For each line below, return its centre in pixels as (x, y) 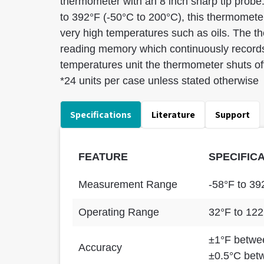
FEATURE (103, 157)
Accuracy (100, 247)
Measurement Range (128, 184)
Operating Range (119, 212)
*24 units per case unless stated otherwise (159, 81)
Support (232, 115)
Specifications (101, 115)
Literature (173, 115)
